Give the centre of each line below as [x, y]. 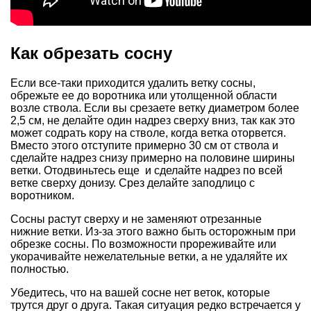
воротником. [42, 195]
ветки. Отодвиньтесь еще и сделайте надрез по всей [146, 170]
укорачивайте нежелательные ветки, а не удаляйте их [149, 256]
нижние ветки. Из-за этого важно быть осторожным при [153, 231]
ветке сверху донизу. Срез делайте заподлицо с [133, 183]
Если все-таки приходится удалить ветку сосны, [133, 83]
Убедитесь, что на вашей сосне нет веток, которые [140, 292]
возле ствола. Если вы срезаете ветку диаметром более [155, 108]
